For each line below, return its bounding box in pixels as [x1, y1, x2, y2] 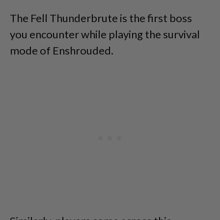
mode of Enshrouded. [10, 44, 113, 57]
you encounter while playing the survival [10, 27, 200, 41]
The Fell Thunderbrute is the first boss [10, 11, 192, 25]
